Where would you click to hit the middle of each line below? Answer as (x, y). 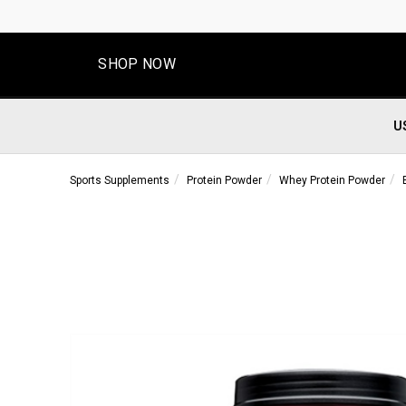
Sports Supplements (119, 180)
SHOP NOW (137, 64)
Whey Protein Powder (332, 180)
